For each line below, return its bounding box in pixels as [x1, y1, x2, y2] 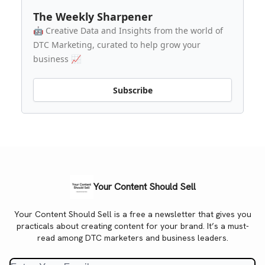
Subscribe [112, 84, 153, 96]
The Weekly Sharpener [33, 9, 153, 24]
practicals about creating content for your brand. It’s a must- [16, 221, 249, 231]
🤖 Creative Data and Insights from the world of [33, 25, 223, 36]
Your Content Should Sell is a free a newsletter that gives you [14, 209, 251, 219]
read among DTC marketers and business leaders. [37, 232, 228, 243]
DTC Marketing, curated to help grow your [33, 39, 201, 50]
